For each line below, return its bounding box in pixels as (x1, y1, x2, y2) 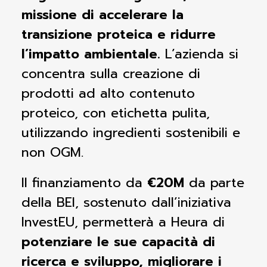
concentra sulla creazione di (21, 64, 200, 83)
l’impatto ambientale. (21, 44, 160, 64)
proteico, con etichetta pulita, (21, 103, 210, 123)
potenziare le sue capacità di (21, 232, 215, 252)
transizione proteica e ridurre (21, 24, 216, 44)
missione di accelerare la (21, 5, 184, 24)
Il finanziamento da (21, 173, 147, 193)
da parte (184, 173, 244, 193)
